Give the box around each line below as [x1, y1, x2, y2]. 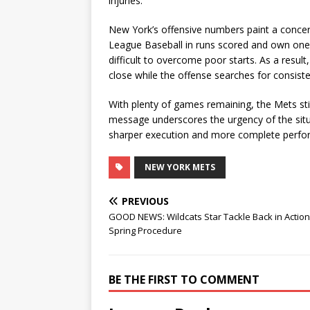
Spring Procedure [109, 224, 182, 237]
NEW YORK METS [145, 161, 215, 173]
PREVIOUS [122, 194, 169, 208]
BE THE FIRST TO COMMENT [109, 272, 259, 287]
